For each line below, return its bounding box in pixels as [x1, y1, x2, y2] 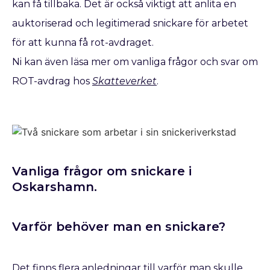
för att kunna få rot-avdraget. [12, 37, 154, 49]
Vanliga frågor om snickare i [12, 164, 192, 179]
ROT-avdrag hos [12, 75, 92, 87]
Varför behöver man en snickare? [12, 219, 225, 234]
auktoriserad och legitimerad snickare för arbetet [12, 17, 248, 30]
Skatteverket [92, 75, 157, 87]
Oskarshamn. [12, 180, 97, 195]
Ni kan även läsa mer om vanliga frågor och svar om [12, 56, 258, 68]
